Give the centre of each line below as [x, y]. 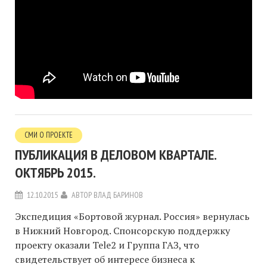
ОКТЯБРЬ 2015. [55, 172]
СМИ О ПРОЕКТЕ [49, 135]
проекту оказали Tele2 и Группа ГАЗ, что [107, 245]
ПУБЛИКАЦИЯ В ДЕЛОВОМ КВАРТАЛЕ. [116, 154]
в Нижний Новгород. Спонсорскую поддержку [122, 230]
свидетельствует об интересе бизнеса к [105, 259]
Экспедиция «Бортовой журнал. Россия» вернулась [132, 216]
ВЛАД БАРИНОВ [118, 195]
